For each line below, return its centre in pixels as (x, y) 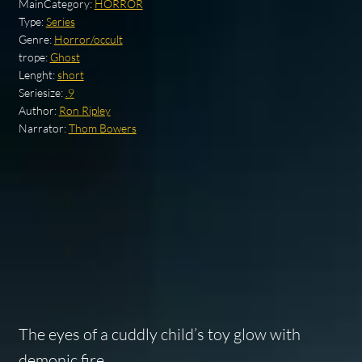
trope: (34, 57)
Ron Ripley (84, 111)
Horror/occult (88, 40)
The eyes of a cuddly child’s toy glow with (159, 334)
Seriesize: (42, 93)
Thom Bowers (102, 128)
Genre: (36, 40)
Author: (38, 111)
